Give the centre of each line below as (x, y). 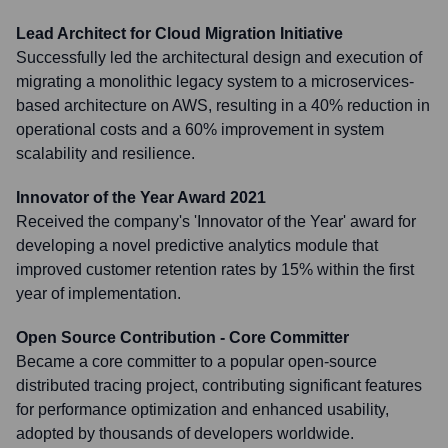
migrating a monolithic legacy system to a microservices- (215, 81)
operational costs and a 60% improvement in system (200, 129)
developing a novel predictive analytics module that (197, 245)
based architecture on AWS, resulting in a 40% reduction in (223, 105)
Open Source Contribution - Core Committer (182, 337)
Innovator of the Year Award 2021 (141, 197)
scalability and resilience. (105, 153)
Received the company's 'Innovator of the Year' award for (216, 221)
